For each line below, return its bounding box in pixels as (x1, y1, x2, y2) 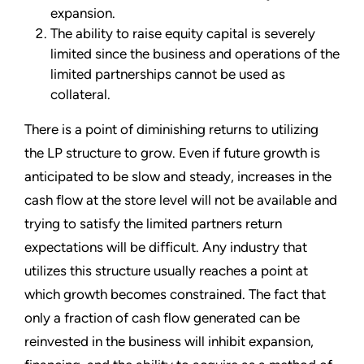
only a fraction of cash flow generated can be (24, 310, 300, 327)
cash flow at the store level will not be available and (24, 192, 337, 209)
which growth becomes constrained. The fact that (24, 286, 326, 303)
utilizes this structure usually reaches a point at (24, 262, 308, 279)
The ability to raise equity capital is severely (50, 25, 315, 42)
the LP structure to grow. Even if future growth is (24, 145, 320, 162)
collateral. (50, 86, 110, 103)
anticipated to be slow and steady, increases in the (24, 168, 331, 185)
